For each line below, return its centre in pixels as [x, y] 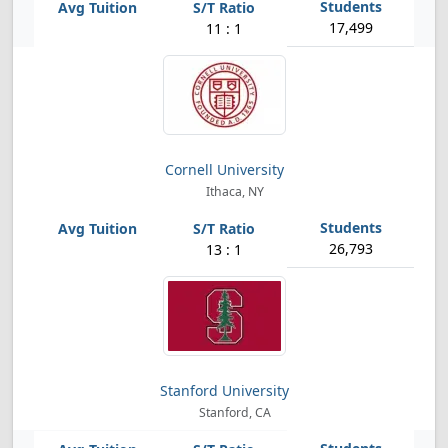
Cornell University [224, 169]
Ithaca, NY [234, 191]
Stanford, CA [234, 412]
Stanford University [224, 390]
